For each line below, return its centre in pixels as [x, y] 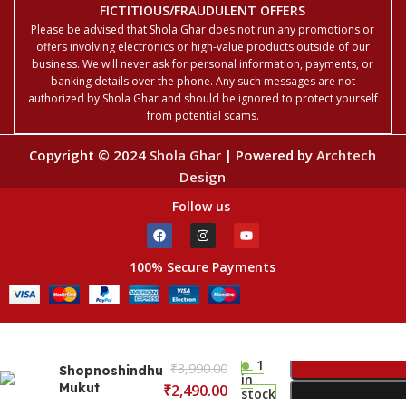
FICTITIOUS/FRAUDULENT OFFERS [203, 11]
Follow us [203, 207]
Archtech [347, 155]
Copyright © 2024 [90, 155]
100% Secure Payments [203, 267]
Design [203, 177]
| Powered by [269, 155]
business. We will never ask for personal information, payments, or [203, 64]
